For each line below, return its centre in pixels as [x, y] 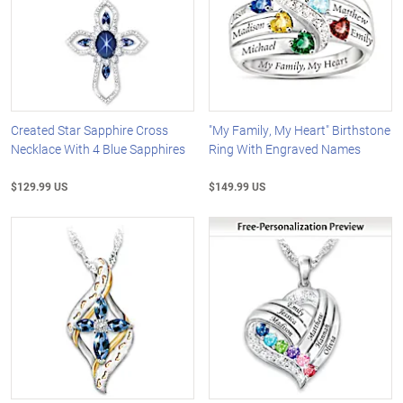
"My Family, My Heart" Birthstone [300, 130]
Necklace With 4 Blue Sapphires [98, 148]
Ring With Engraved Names [285, 148]
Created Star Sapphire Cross [90, 130]
